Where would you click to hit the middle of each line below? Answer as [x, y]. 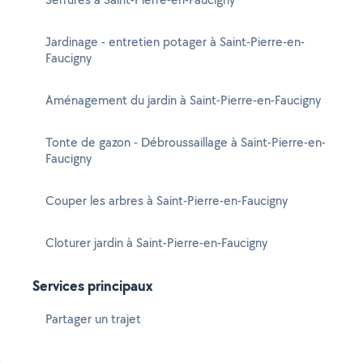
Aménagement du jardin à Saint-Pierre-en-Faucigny [183, 100]
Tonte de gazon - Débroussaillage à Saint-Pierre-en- [186, 142]
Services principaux [93, 286]
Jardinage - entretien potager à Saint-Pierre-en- [175, 42]
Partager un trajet [93, 319]
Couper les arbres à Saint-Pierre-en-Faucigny [167, 201]
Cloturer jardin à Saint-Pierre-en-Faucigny [156, 243]
